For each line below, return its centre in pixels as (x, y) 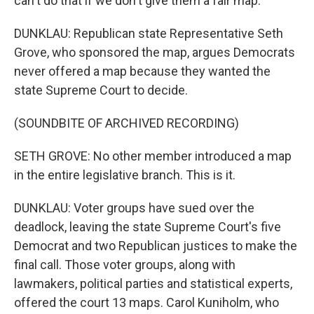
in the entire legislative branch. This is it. (125, 175)
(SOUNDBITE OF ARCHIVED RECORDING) (127, 123)
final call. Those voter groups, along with (125, 265)
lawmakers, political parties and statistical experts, (153, 284)
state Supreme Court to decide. (101, 90)
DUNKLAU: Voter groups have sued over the (134, 208)
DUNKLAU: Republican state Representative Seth (149, 33)
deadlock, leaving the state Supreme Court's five (148, 227)
